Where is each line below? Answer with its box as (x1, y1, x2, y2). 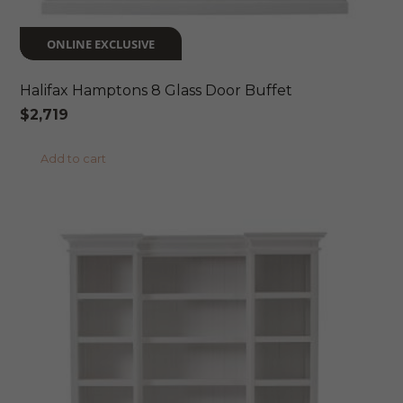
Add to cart (40, 152, 107, 166)
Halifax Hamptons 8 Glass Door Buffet (20, 82, 293, 100)
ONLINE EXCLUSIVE (47, 35, 156, 52)
